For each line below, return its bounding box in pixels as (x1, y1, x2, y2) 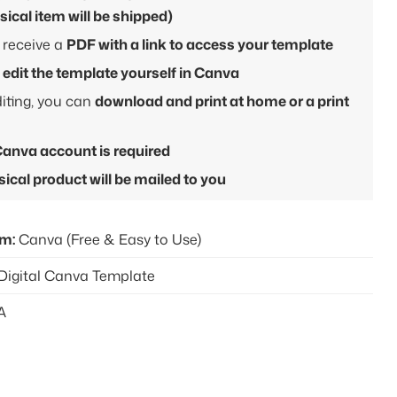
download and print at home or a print (94, 90, 349, 111)
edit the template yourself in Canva (2, 62, 239, 82)
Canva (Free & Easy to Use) (14, 229, 201, 249)
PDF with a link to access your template (66, 34, 333, 54)
